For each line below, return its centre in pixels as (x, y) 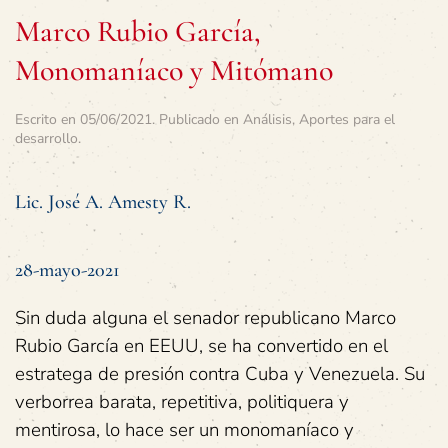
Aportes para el (347, 119)
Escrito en (47, 119)
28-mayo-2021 (67, 270)
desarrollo (46, 138)
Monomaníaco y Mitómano (174, 70)
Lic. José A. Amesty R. (103, 202)
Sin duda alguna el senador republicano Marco (205, 318)
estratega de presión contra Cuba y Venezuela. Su (220, 374)
